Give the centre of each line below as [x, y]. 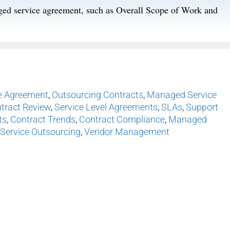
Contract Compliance [122, 120]
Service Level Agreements [106, 107]
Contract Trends [43, 120]
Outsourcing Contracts [98, 95]
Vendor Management [127, 132]
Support [202, 107]
